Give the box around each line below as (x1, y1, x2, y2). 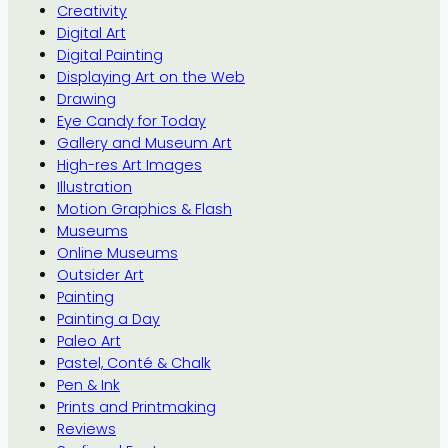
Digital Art (56, 22, 126, 43)
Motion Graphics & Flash (56, 198, 232, 219)
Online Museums (56, 242, 178, 263)
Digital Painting (56, 44, 163, 65)
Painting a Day (56, 308, 160, 329)
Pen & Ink (56, 374, 120, 395)
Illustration (56, 176, 132, 197)
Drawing (56, 88, 116, 109)
